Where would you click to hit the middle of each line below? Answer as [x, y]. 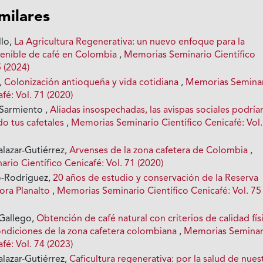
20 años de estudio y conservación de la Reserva [156, 178]
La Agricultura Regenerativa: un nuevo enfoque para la [130, 42]
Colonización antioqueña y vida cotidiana [93, 82]
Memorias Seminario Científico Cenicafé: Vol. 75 [159, 191]
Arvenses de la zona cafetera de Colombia [160, 151]
